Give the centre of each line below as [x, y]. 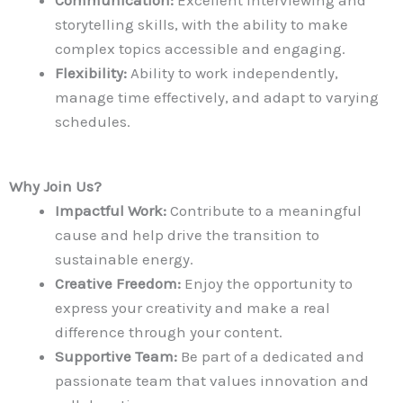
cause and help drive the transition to [187, 235]
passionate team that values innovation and [212, 381]
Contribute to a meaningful [264, 211]
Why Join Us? [55, 187]
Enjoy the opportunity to [267, 284]
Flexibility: [91, 72]
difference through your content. [169, 332]
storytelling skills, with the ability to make [201, 24]
